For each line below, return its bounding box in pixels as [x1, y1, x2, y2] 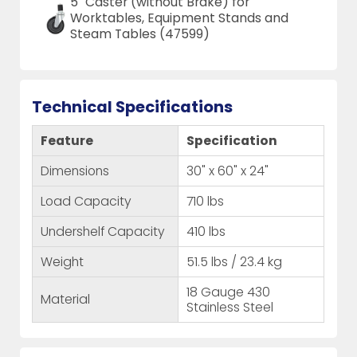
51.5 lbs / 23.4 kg [186, 252, 283, 271]
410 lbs [186, 222, 226, 241]
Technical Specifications [32, 95, 233, 118]
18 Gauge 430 [186, 282, 271, 301]
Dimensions [41, 161, 110, 180]
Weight [41, 252, 84, 271]
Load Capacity [41, 191, 132, 210]
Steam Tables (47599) [69, 24, 210, 43]
